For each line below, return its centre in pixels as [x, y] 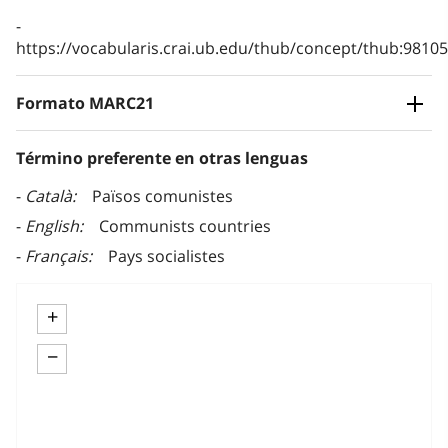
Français [56, 256]
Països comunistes [162, 196]
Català [48, 196]
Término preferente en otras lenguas [162, 158]
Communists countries [185, 226]
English [52, 226]
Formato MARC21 [85, 103]
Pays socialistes [166, 256]
